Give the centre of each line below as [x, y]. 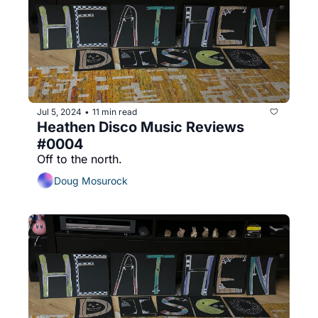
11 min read [115, 111]
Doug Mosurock [91, 180]
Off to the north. [79, 159]
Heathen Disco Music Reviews [141, 127]
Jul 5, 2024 [59, 111]
